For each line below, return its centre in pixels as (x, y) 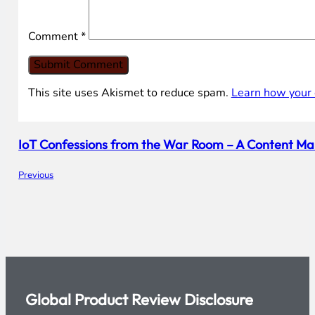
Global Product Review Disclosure (140, 299)
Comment (54, 36)
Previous (36, 175)
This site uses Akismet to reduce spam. (129, 92)
